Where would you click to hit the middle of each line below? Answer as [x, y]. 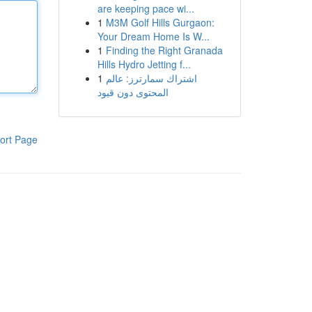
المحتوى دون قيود [133, 92]
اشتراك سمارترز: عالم [151, 78]
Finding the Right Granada [164, 50]
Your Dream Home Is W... [153, 36]
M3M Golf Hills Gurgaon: [160, 22]
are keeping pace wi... [146, 8]
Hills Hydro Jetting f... [144, 64]
